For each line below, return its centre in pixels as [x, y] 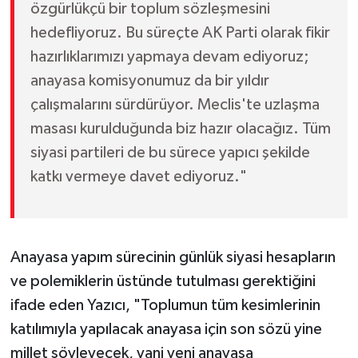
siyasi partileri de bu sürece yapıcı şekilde [170, 153]
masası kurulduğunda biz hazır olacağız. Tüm [180, 129]
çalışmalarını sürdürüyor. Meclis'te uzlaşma [175, 105]
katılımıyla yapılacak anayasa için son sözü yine [166, 330]
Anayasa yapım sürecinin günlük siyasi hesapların [173, 258]
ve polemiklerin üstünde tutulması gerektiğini [163, 282]
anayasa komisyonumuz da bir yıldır [149, 81]
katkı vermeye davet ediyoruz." [138, 177]
